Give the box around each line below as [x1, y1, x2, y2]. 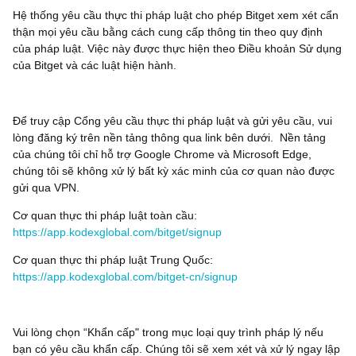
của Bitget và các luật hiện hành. [13, 59, 176, 72]
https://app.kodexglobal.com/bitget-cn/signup [13, 270, 238, 283]
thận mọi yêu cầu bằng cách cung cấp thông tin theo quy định [13, 25, 323, 38]
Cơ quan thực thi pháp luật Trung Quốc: [13, 253, 213, 266]
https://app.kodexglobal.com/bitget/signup [13, 226, 222, 238]
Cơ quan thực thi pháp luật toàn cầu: [13, 209, 197, 222]
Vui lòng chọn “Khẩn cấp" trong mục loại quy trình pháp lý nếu [13, 326, 323, 339]
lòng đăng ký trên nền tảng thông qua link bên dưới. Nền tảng [13, 131, 326, 144]
